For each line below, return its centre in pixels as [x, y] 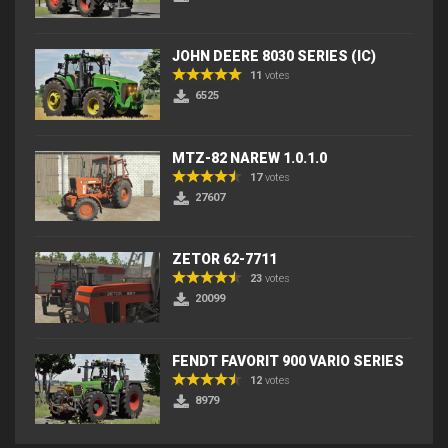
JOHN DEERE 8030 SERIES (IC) [274, 56]
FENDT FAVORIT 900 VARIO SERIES [288, 360]
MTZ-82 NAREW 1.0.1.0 [249, 157]
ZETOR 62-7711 [224, 259]
